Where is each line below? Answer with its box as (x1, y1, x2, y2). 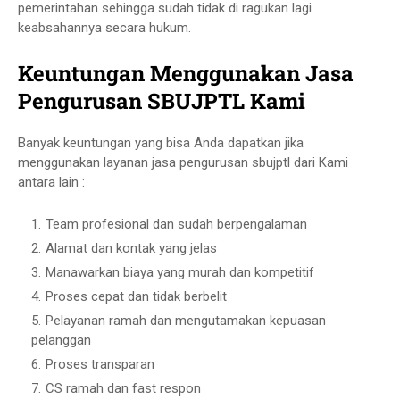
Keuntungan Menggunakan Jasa (18, 59, 354, 87)
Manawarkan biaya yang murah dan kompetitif (46, 264, 318, 280)
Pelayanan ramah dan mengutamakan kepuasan (46, 312, 326, 329)
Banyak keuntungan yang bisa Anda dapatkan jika (18, 135, 304, 151)
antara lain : (18, 174, 88, 190)
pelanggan (31, 332, 95, 348)
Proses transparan (46, 356, 158, 372)
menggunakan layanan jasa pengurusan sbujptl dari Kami (18, 154, 348, 171)
